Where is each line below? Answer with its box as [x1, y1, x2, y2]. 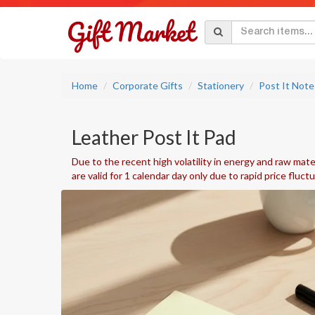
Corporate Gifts [112, 79, 183, 91]
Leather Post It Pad [72, 125, 236, 149]
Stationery [198, 79, 244, 91]
